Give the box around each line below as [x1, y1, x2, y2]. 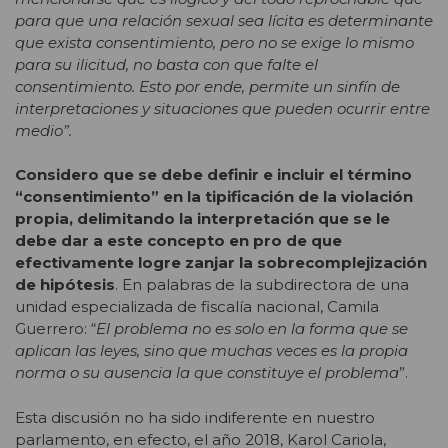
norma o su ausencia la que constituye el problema [15, 363, 399, 383]
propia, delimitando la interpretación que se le [15, 209, 390, 229]
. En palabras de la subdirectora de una [115, 275, 409, 295]
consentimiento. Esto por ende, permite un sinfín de [15, 76, 400, 96]
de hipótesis [15, 275, 115, 295]
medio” [15, 120, 69, 140]
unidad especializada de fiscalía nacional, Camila [15, 297, 379, 317]
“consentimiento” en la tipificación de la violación [15, 187, 413, 207]
